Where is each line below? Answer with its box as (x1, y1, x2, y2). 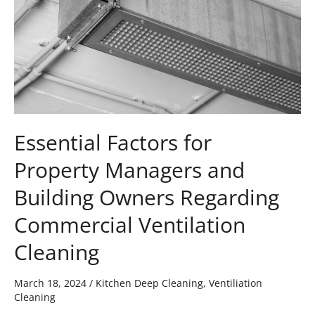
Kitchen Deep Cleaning (96, 276, 203, 290)
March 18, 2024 (14, 276, 89, 290)
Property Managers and (14, 155, 245, 185)
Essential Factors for (14, 128, 212, 157)
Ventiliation (209, 276, 262, 290)
